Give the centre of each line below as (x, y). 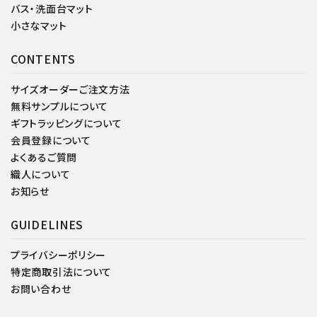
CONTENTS (43, 59)
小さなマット (39, 25)
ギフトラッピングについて (67, 123)
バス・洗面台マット (52, 8)
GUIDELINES (47, 224)
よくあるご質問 (44, 157)
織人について (41, 174)
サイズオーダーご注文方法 (70, 89)
